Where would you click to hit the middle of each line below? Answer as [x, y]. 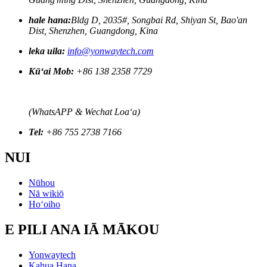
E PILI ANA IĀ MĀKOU [82, 230]
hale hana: [50, 20]
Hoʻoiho [44, 204]
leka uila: [47, 51]
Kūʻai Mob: [51, 72]
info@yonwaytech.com [111, 51]
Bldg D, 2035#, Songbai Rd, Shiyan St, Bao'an [159, 20]
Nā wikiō [46, 194]
